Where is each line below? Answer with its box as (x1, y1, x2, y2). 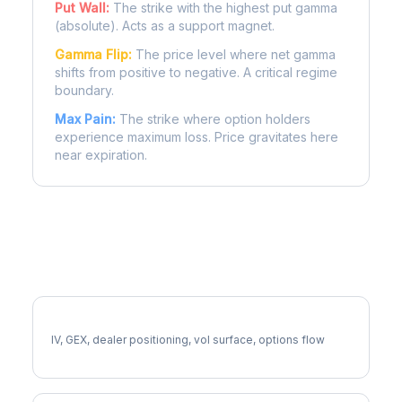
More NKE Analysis (32, 266, 188, 286)
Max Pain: (55, 111, 116, 127)
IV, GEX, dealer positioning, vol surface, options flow (51, 333, 325, 346)
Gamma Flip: (55, 47, 132, 62)
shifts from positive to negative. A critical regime (55, 65, 337, 80)
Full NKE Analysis (51, 316, 159, 331)
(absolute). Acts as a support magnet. (55, 18, 275, 33)
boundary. (55, 83, 114, 98)
